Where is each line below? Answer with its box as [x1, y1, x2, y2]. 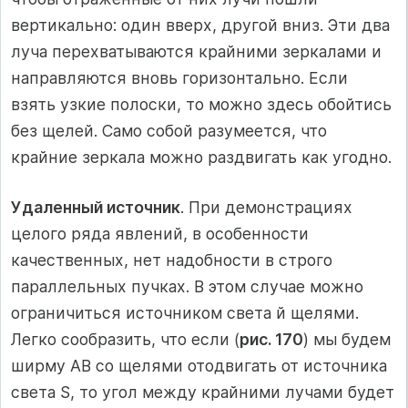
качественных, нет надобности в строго [11, 250, 332, 270]
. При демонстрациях [180, 197, 352, 217]
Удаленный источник [11, 197, 180, 217]
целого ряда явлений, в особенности [11, 223, 309, 243]
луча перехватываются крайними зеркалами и [11, 41, 382, 61]
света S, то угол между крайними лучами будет [11, 382, 394, 402]
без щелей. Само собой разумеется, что [11, 120, 327, 140]
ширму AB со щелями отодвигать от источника [11, 355, 387, 375]
